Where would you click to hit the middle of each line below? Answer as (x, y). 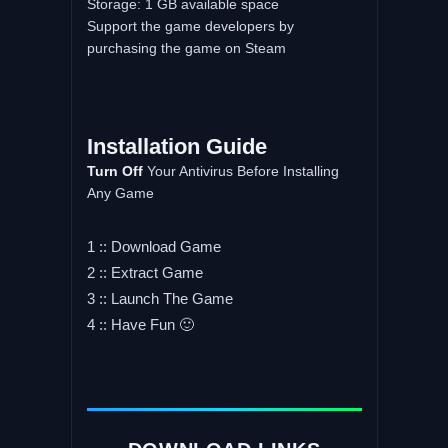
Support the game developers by (190, 25)
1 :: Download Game (153, 246)
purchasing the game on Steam (186, 47)
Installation (143, 146)
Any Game (120, 192)
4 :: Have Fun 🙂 (140, 324)
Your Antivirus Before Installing (240, 170)
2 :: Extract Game (144, 272)
